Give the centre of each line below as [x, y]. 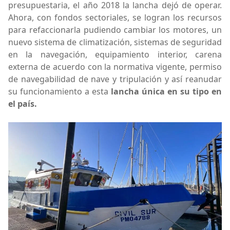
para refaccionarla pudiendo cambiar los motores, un [115, 30]
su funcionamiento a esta [60, 92]
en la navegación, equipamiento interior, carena [115, 55]
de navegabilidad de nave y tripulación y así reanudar [115, 79]
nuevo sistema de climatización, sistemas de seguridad [115, 42]
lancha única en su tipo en [166, 92]
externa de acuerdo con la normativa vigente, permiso [115, 67]
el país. [23, 104]
